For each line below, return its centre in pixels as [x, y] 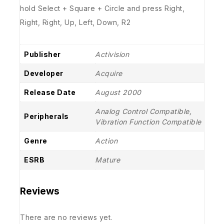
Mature [107, 159]
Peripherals [46, 116]
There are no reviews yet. [66, 217]
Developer [44, 73]
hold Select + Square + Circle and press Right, [102, 8]
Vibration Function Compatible [148, 121]
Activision [112, 54]
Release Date [50, 92]
